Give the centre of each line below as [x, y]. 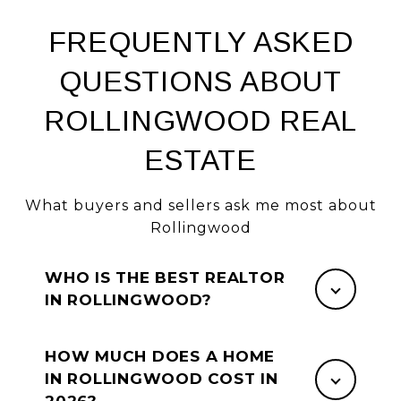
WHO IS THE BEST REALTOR [165, 277]
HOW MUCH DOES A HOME [160, 356]
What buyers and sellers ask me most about [200, 205]
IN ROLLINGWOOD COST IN [162, 379]
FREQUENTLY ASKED [200, 42]
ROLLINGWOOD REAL [200, 121]
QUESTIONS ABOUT [200, 81]
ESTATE [200, 160]
